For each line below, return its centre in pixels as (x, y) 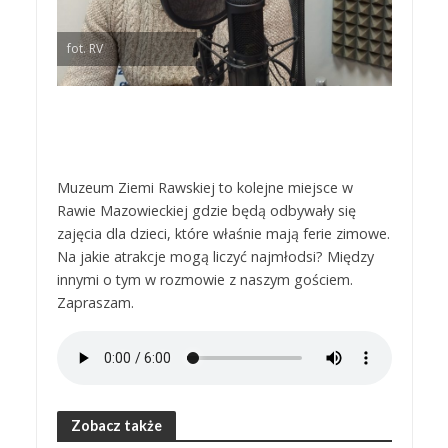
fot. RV (84, 48)
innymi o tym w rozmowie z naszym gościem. (204, 279)
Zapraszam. (95, 302)
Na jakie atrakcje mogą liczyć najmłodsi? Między (215, 256)
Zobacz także (116, 425)
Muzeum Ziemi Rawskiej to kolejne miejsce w (204, 187)
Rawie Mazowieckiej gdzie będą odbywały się (206, 210)
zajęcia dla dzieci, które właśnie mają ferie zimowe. (223, 233)
